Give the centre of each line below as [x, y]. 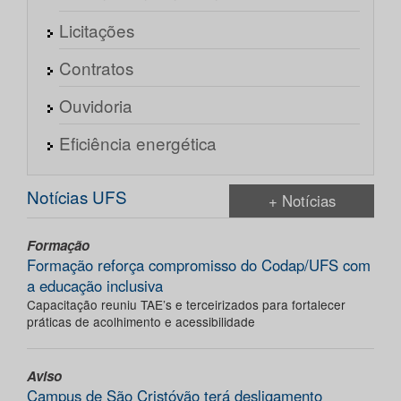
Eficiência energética [138, 143]
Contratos [96, 68]
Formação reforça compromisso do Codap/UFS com [199, 265]
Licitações [97, 30]
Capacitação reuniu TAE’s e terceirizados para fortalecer [186, 305]
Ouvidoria [96, 106]
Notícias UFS [77, 197]
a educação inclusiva [95, 286]
